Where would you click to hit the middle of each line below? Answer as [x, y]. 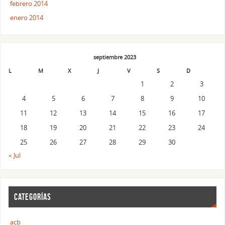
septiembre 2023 [115, 57]
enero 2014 [27, 18]
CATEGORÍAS [33, 197]
